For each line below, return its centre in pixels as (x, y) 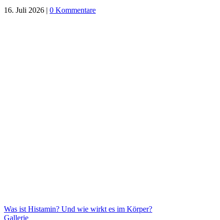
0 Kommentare (73, 10)
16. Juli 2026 (24, 10)
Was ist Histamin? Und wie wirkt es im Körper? (78, 209)
